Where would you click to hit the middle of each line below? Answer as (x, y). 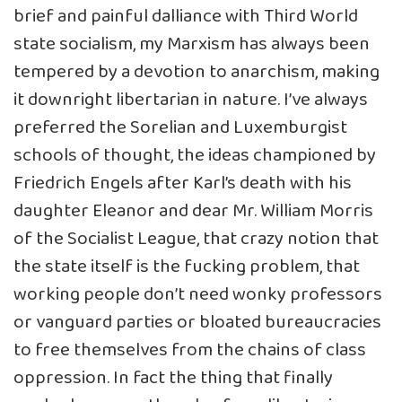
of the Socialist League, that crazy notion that (196, 239)
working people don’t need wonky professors (198, 294)
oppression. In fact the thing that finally (173, 378)
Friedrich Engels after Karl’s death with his (183, 183)
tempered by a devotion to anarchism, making (197, 72)
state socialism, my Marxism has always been (192, 44)
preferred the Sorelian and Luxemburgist (180, 127)
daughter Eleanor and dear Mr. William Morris (193, 211)
